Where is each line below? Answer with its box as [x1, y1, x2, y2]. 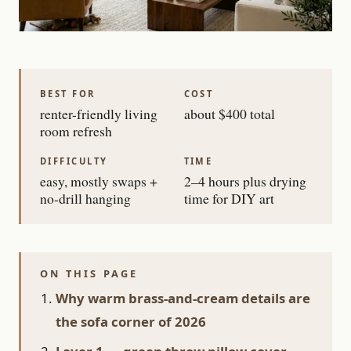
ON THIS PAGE [40, 266, 139, 280]
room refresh [40, 121, 112, 140]
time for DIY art [183, 189, 274, 208]
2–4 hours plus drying [183, 172, 306, 190]
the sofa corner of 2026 [56, 313, 207, 331]
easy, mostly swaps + [40, 172, 157, 190]
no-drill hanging [40, 189, 131, 208]
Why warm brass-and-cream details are [56, 289, 311, 307]
